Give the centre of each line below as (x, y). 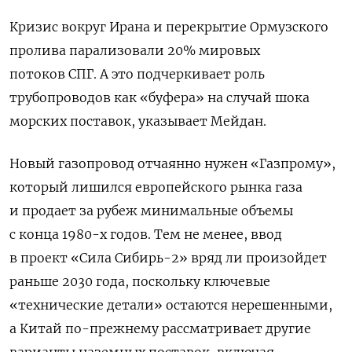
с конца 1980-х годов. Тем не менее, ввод (146, 234)
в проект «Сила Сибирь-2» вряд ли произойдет (168, 257)
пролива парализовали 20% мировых (135, 50)
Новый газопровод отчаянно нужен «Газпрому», (172, 163)
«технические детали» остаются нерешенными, (171, 304)
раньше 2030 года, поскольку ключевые (140, 281)
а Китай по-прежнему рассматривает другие (160, 328)
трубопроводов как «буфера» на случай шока (159, 97)
